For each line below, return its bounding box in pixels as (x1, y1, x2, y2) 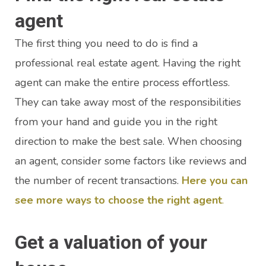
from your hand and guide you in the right (15, 115, 217, 129)
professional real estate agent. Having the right (15, 56, 240, 71)
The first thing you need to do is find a (15, 36, 198, 51)
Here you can (182, 173, 248, 188)
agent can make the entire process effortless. (15, 75, 230, 90)
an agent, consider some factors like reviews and (15, 154, 247, 169)
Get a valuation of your (15, 230, 207, 254)
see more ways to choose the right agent (15, 193, 222, 208)
